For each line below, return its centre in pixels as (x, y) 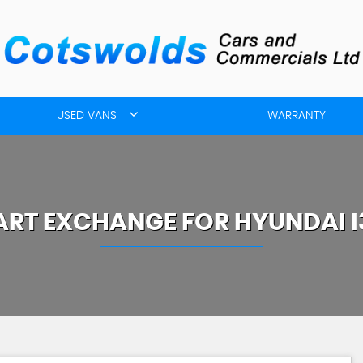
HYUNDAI (290, 223)
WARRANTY (297, 116)
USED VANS (87, 116)
